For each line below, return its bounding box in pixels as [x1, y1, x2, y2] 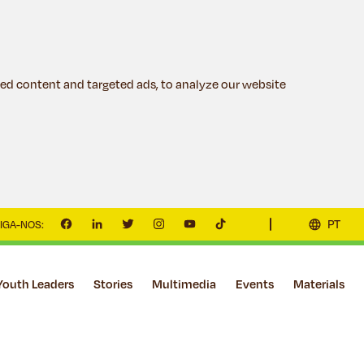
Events [236, 275, 274, 292]
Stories [93, 275, 132, 292]
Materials [293, 275, 344, 292]
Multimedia [152, 275, 216, 292]
